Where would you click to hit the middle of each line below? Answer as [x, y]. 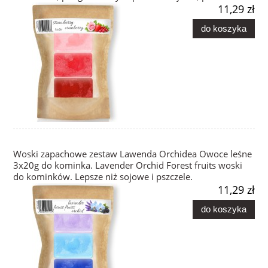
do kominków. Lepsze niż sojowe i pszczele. [103, 177]
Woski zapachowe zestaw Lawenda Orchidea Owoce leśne [133, 154]
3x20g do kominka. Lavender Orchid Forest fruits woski [128, 166]
